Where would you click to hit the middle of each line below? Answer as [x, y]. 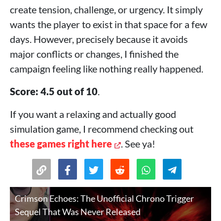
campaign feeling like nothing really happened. [107, 69]
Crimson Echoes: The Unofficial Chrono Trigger [104, 199]
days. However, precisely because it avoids [99, 39]
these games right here [61, 144]
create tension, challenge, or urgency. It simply [106, 10]
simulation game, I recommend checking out [102, 129]
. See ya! [138, 144]
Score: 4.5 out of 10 [54, 92]
